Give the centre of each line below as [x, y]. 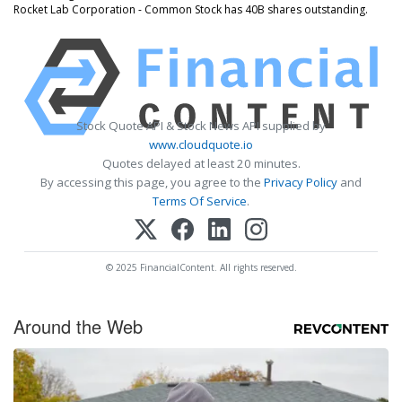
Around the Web [78, 326]
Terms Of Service [200, 201]
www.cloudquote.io [201, 144]
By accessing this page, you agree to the [152, 182]
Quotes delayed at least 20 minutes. [201, 163]
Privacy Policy [301, 182]
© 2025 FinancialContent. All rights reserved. [201, 267]
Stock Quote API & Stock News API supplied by [201, 125]
